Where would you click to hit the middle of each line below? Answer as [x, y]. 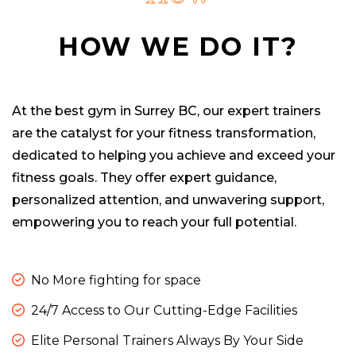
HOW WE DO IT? [178, 47]
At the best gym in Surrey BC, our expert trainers [166, 111]
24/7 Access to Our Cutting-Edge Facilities [164, 311]
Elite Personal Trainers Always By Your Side [167, 341]
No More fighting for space [116, 281]
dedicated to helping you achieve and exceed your [174, 156]
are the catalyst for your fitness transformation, [164, 133]
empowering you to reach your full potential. [154, 222]
